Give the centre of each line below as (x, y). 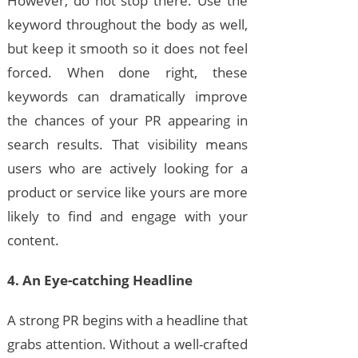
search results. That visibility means (127, 145)
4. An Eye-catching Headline (99, 280)
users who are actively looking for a (127, 169)
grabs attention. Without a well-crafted (127, 344)
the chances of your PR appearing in (127, 121)
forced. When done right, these (127, 73)
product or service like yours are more (127, 193)
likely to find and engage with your (127, 217)
